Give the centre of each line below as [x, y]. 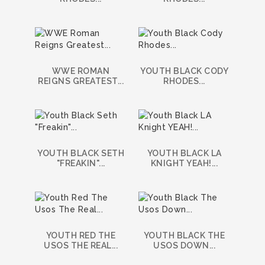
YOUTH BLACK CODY [184, 71]
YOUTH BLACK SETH [81, 153]
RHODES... [184, 81]
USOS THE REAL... [81, 245]
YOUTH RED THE [81, 235]
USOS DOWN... [184, 245]
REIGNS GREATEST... [81, 81]
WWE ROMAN [81, 71]
